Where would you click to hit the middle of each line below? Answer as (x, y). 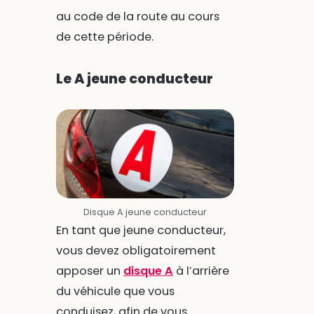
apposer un (89, 271)
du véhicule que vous (115, 292)
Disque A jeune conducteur (145, 212)
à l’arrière (201, 271)
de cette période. (104, 37)
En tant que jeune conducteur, (141, 231)
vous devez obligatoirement (136, 251)
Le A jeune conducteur (134, 79)
